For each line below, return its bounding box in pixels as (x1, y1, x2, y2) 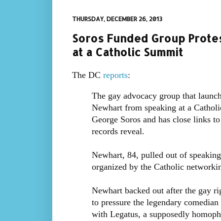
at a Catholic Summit (72, 44, 183, 59)
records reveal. (91, 126, 145, 136)
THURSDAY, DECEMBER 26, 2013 (72, 15, 162, 23)
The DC (72, 70, 103, 80)
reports (103, 70, 128, 80)
